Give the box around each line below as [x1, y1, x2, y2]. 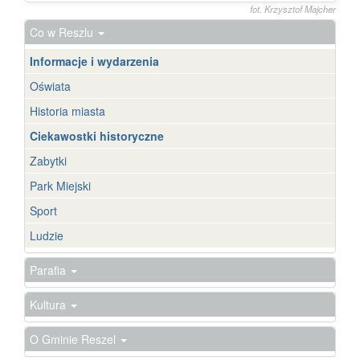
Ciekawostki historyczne [30, 127, 164, 144]
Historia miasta [30, 102, 105, 119]
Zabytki [30, 152, 67, 169]
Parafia [30, 261, 69, 278]
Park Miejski [30, 177, 91, 194]
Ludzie [30, 227, 63, 243]
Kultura [30, 296, 69, 313]
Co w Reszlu [30, 23, 96, 40]
